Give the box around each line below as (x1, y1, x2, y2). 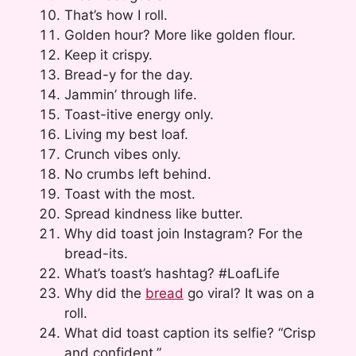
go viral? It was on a (184, 284, 315, 301)
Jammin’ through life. (64, 86, 197, 103)
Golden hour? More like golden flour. (64, 26, 296, 43)
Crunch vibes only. (64, 145, 181, 162)
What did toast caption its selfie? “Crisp (64, 324, 315, 341)
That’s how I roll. (64, 6, 168, 23)
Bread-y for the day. (64, 66, 193, 83)
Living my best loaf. (64, 126, 188, 142)
